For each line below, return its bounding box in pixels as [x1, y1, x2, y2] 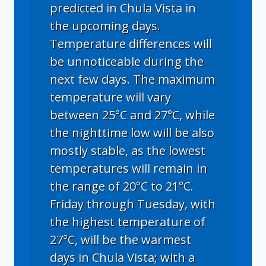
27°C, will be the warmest [50, 231, 191, 248]
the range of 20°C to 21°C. [50, 178, 194, 194]
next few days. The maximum [50, 71, 215, 87]
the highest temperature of [50, 213, 205, 230]
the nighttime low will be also [50, 124, 214, 141]
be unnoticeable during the [50, 53, 204, 69]
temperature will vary [50, 88, 171, 105]
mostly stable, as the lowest [50, 142, 205, 159]
